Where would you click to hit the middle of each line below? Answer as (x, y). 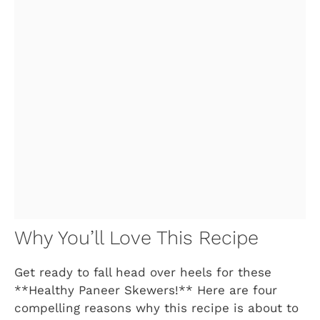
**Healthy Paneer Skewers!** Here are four (146, 290)
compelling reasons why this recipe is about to (156, 307)
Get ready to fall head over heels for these (143, 272)
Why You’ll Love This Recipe (136, 237)
